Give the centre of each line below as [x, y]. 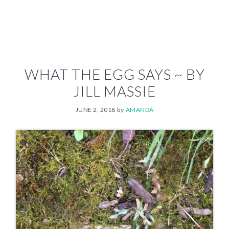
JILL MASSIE [114, 91]
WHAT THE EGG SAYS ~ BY [114, 74]
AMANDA [140, 110]
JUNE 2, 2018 [95, 110]
